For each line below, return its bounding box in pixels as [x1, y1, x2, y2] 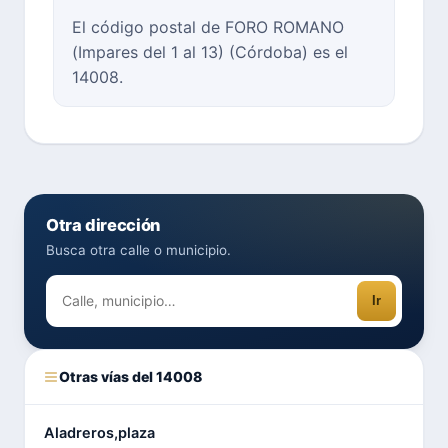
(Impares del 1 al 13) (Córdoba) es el [72, 41, 348, 62]
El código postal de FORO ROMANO [72, 16, 344, 37]
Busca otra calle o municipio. [46, 241, 231, 258]
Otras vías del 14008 [59, 367, 202, 385]
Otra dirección [46, 214, 160, 235]
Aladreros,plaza [44, 423, 155, 442]
